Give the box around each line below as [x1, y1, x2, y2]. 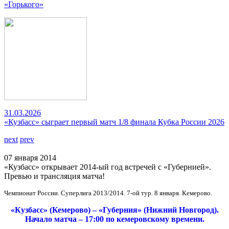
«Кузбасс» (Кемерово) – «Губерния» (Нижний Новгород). [10, 205, 219, 214]
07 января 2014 [4, 153, 56, 162]
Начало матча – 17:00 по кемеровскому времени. [25, 215, 204, 223]
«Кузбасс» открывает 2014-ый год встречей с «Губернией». [4, 163, 211, 171]
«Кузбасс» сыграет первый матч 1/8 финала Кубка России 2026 [4, 118, 224, 126]
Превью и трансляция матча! [4, 172, 105, 180]
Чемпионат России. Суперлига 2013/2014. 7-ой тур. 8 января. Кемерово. [4, 189, 212, 197]
